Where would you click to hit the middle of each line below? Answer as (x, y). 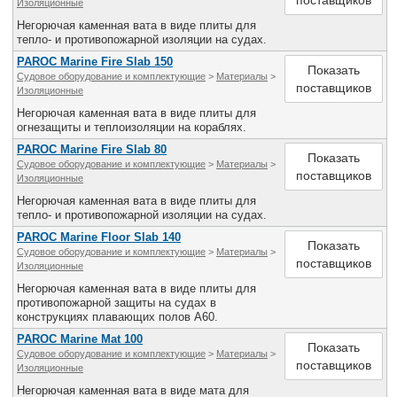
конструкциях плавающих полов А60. (117, 317)
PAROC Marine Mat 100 (80, 339)
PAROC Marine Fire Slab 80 (92, 149)
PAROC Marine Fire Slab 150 (95, 62)
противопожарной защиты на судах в (117, 303)
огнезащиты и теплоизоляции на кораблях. (132, 127)
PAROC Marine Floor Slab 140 (99, 237)
